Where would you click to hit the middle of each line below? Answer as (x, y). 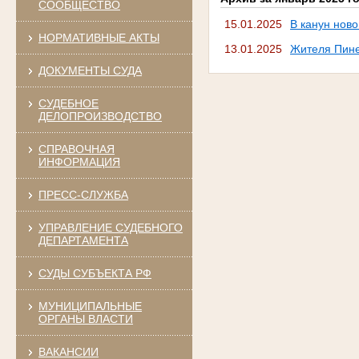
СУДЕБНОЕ (68, 103)
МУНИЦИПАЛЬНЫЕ (90, 306)
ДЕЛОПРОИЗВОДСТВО (100, 116)
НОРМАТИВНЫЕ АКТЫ (99, 37)
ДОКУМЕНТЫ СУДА (90, 70)
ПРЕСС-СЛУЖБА (83, 194)
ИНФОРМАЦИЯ (79, 161)
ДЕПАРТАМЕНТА (83, 240)
